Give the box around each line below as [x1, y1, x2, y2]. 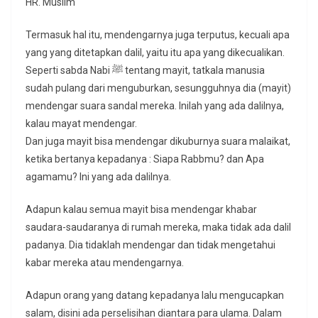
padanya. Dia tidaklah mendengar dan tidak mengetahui [26, 239, 275, 251]
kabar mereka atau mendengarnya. [26, 257, 184, 269]
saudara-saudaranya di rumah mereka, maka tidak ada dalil [26, 221, 291, 234]
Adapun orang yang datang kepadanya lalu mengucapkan [26, 290, 284, 302]
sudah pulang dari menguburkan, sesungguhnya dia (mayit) [26, 82, 291, 94]
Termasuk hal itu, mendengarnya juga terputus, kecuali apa [26, 29, 290, 41]
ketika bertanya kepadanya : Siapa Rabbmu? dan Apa [26, 153, 264, 165]
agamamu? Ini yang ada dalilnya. [26, 171, 171, 183]
